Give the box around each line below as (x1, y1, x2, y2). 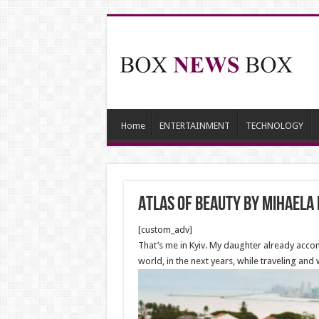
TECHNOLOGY (245, 120, 303, 131)
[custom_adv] (137, 224, 192, 235)
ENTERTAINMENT (159, 120, 230, 131)
